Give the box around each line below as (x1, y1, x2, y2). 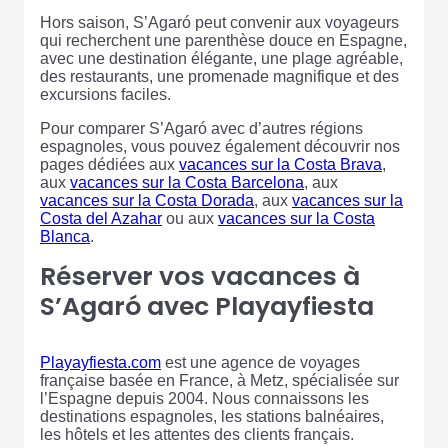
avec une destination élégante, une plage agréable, (40, 50, 403, 68)
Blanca (40, 228, 90, 246)
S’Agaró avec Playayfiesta (40, 289, 374, 325)
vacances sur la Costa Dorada (40, 192, 254, 210)
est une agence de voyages (161, 354, 360, 372)
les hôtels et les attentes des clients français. (40, 426, 354, 444)
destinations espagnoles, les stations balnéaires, (40, 408, 384, 426)
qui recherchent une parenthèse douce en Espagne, (40, 32, 407, 50)
